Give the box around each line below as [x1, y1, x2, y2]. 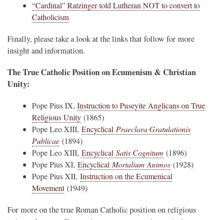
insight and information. [7, 45, 85, 56]
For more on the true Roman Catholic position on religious [7, 204, 196, 215]
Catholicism [32, 11, 69, 22]
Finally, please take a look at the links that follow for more [7, 33, 194, 44]
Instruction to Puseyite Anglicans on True [77, 100, 205, 110]
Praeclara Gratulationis [116, 123, 191, 134]
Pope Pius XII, [32, 170, 80, 181]
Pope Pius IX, [32, 100, 77, 110]
